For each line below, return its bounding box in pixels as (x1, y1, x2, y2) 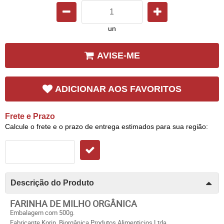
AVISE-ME (96, 50, 140, 60)
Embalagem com (10, 207, 59, 217)
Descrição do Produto (10, 178, 94, 187)
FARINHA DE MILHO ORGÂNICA (10, 197, 137, 209)
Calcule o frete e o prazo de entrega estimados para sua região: (5, 122, 208, 130)
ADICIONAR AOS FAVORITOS (55, 83, 181, 94)
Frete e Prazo (5, 111, 55, 120)
